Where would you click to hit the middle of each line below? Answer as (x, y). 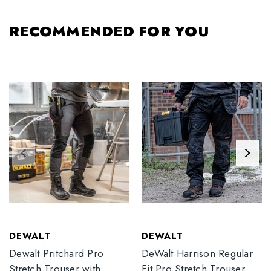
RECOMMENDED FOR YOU (109, 31)
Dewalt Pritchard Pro (56, 253)
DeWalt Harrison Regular (197, 253)
